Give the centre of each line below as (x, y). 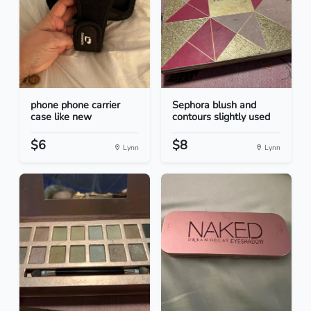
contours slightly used (221, 117)
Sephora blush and (214, 105)
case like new (61, 117)
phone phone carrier (75, 105)
